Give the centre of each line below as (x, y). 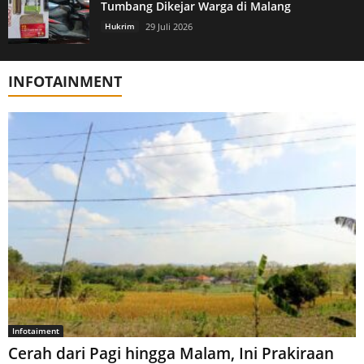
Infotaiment (36, 330)
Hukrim (120, 26)
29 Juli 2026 (169, 26)
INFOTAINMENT (65, 81)
